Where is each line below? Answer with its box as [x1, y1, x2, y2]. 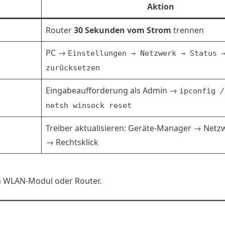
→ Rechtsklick [46, 136, 98, 148]
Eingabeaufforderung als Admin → [46, 84, 179, 96]
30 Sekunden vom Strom [74, 24, 171, 36]
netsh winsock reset [46, 100, 132, 110]
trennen [171, 24, 204, 36]
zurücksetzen [46, 63, 100, 72]
